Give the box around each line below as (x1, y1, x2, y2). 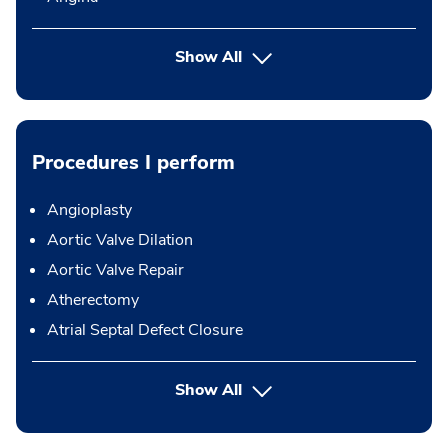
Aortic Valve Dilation (47, 229, 193, 252)
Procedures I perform (32, 149, 235, 177)
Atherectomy (47, 289, 139, 312)
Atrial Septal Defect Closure (47, 319, 243, 342)
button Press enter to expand (241, 378, 445, 401)
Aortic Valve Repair (47, 259, 184, 282)
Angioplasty (47, 199, 132, 222)
